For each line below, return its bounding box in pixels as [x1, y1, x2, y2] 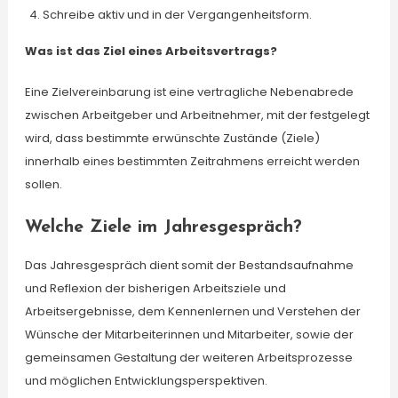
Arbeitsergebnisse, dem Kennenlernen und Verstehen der [24, 303, 361, 320]
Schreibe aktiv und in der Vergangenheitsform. [42, 6, 312, 23]
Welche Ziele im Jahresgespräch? [24, 219, 302, 236]
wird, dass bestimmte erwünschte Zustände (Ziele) [24, 130, 320, 147]
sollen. [24, 176, 62, 193]
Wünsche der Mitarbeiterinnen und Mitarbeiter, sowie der [24, 326, 354, 343]
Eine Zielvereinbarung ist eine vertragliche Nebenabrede [24, 84, 354, 100]
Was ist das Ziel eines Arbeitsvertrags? [24, 43, 277, 60]
